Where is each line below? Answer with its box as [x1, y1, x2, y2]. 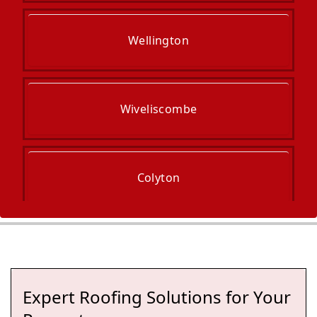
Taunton [135, 238, 182, 254]
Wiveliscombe [120, 101, 197, 117]
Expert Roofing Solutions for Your [23, 285, 291, 309]
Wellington [128, 33, 189, 48]
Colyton [137, 170, 180, 185]
